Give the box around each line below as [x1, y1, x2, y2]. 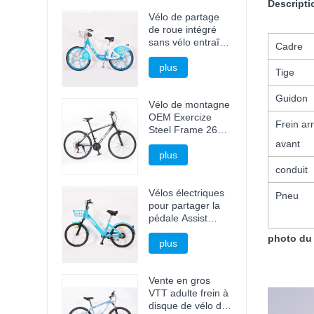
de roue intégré [149, 24, 217, 36]
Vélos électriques [149, 186, 225, 198]
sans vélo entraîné [149, 36, 231, 48]
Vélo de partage [149, 11, 220, 23]
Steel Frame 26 [149, 124, 218, 136]
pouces [149, 137, 182, 149]
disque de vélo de [149, 299, 228, 311]
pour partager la [149, 199, 221, 211]
